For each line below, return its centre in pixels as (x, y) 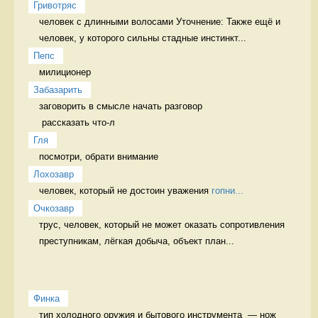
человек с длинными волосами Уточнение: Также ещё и (160, 21)
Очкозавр (54, 208)
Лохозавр (54, 174)
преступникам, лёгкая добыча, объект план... (137, 241)
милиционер (66, 72)
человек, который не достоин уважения (125, 190)
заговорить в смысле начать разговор (122, 106)
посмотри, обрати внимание (100, 156)
